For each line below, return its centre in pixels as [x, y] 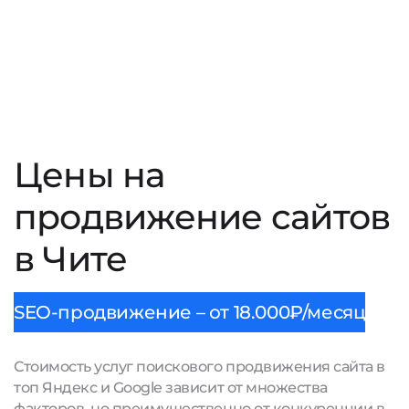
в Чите [71, 259]
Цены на [89, 175]
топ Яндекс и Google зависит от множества [171, 388]
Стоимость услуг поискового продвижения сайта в [199, 367]
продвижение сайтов [202, 217]
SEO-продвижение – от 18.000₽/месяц [190, 312]
